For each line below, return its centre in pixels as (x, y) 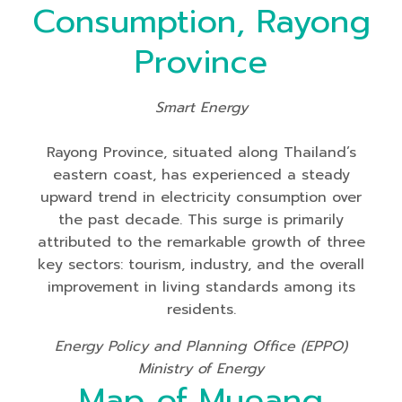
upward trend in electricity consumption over (201, 197)
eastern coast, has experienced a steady (201, 175)
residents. (201, 310)
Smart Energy (201, 108)
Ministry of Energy (201, 369)
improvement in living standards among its (201, 287)
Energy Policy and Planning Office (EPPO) (201, 346)
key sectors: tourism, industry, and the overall (201, 265)
